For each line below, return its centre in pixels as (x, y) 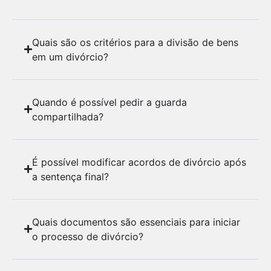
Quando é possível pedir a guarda (109, 102)
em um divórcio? (70, 57)
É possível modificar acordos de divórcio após (139, 162)
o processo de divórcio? (88, 236)
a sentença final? (70, 176)
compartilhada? (68, 116)
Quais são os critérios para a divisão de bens (135, 42)
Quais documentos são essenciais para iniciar (136, 222)
